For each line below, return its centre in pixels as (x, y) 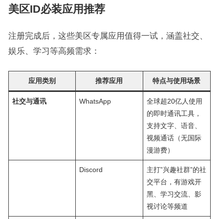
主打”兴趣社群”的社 (176, 170)
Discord (91, 170)
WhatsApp (95, 101)
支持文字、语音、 (174, 126)
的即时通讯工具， (174, 113)
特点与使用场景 (177, 81)
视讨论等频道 (167, 206)
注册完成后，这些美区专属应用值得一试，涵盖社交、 (108, 36)
